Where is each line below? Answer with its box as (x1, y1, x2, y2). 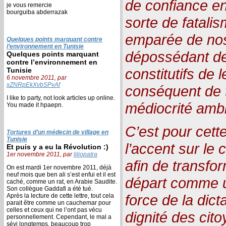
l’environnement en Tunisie (7, 42, 84, 50)
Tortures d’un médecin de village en (7, 128, 108, 136)
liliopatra (74, 150, 97, 158)
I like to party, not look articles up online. (7, 94, 115, 101)
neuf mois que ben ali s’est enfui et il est (7, 171, 116, 178)
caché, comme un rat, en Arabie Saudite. (7, 178, 117, 185)
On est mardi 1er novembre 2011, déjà (7, 163, 111, 171)
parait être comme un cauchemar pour (7, 199, 111, 206)
